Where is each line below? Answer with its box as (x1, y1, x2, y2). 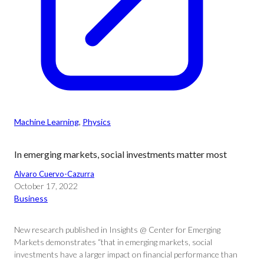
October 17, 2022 (14, 181, 78, 191)
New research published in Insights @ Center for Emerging (14, 225, 220, 235)
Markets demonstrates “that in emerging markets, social (14, 237, 212, 247)
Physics (82, 117, 111, 127)
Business (14, 193, 48, 203)
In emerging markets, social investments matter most (14, 148, 227, 160)
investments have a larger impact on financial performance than (14, 249, 237, 259)
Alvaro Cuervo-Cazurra (14, 169, 94, 179)
